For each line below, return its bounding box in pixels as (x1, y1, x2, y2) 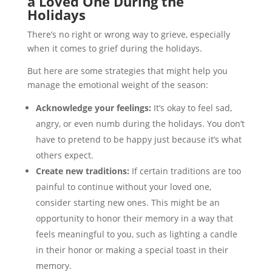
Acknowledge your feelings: (35, 101, 151, 114)
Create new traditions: (35, 165, 129, 177)
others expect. (35, 149, 93, 161)
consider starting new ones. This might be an (35, 196, 220, 208)
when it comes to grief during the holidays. (27, 42, 205, 54)
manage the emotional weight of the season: (27, 78, 208, 90)
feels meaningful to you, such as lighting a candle (35, 228, 237, 240)
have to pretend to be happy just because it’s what (35, 133, 242, 145)
